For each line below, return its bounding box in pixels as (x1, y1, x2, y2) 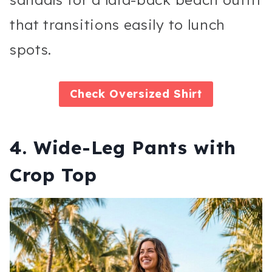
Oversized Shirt (109, 87, 202, 101)
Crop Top (10, 163, 97, 187)
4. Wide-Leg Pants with (10, 136, 237, 160)
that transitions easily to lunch (10, 16, 226, 34)
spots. (10, 41, 52, 59)
